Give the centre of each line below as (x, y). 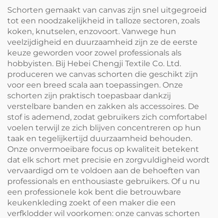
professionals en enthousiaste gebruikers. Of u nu (104, 181)
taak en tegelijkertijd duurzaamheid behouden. (100, 138)
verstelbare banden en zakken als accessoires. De (103, 106)
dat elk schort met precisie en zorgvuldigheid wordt (109, 160)
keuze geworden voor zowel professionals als (94, 53)
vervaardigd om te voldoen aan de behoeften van (104, 170)
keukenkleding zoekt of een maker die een (91, 202)
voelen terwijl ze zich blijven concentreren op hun (104, 127)
